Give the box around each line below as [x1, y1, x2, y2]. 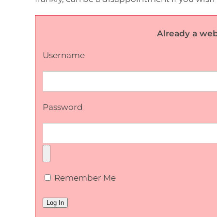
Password [43, 102, 83, 112]
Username [43, 50, 85, 61]
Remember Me [52, 173, 116, 183]
